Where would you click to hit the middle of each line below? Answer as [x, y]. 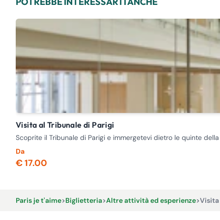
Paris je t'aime [39, 200]
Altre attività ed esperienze [151, 200]
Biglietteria [84, 200]
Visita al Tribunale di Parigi [68, 125]
